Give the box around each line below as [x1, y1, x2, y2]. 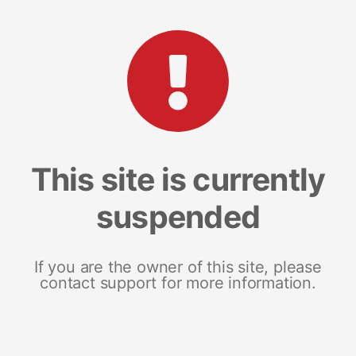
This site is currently [30, 160, 326, 198]
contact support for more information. [40, 273, 316, 292]
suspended [96, 197, 260, 235]
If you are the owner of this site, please [34, 257, 322, 277]
